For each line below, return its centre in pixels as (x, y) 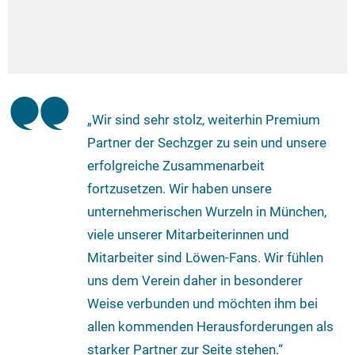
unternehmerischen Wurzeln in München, (207, 211)
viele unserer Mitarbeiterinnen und (188, 234)
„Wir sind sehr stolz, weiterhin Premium (204, 119)
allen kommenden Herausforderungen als (210, 326)
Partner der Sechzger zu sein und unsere (207, 142)
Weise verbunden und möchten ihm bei (202, 303)
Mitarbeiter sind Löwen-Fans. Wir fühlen (205, 257)
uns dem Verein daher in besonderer (195, 280)
